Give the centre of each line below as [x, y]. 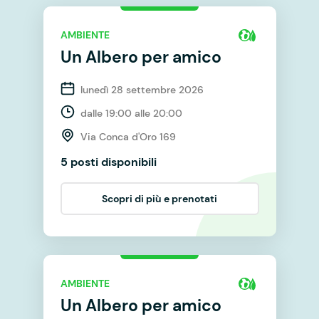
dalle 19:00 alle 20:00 [131, 113]
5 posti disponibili [108, 162]
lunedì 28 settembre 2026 [142, 89]
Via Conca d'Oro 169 [128, 136]
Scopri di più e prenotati [159, 198]
